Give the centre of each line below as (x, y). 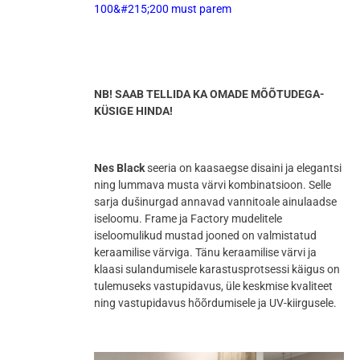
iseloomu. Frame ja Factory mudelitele (188, 218)
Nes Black (119, 168)
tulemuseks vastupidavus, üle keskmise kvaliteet (213, 286)
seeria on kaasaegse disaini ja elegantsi (243, 168)
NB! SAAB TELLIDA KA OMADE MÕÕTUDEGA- (209, 94)
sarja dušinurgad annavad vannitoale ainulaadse (215, 201)
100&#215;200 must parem (162, 8)
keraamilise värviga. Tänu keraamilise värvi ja (205, 252)
